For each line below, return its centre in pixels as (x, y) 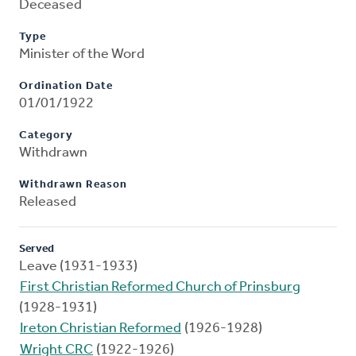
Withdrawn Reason (73, 185)
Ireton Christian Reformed (101, 329)
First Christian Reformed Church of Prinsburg (160, 288)
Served (37, 250)
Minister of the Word (82, 55)
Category (46, 136)
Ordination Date (66, 87)
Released (48, 203)
